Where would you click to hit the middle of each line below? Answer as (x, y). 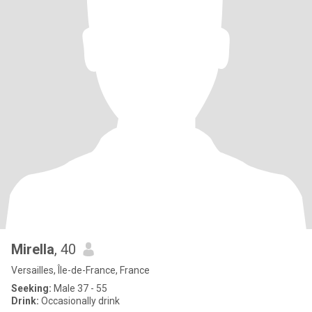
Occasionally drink (79, 301)
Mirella (33, 249)
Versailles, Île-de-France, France (80, 270)
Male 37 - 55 (79, 288)
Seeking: (31, 288)
